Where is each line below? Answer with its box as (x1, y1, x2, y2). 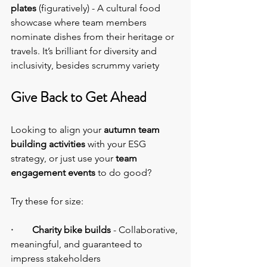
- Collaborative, (111, 224, 180, 236)
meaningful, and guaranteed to (11, 238, 145, 250)
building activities (11, 138, 85, 150)
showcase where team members (11, 17, 149, 29)
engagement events (11, 167, 98, 179)
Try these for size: (11, 195, 83, 207)
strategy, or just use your (11, 153, 116, 164)
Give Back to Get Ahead (11, 87, 147, 108)
